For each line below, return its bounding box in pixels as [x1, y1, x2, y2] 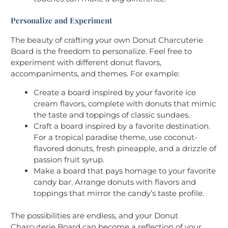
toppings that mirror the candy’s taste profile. [34, 188, 204, 198]
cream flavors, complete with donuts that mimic [34, 98, 216, 108]
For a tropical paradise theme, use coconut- [34, 132, 197, 142]
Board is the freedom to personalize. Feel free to [11, 46, 192, 56]
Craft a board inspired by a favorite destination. [34, 121, 210, 131]
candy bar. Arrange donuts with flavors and [34, 177, 196, 187]
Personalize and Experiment [11, 15, 112, 25]
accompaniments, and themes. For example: [11, 68, 180, 78]
